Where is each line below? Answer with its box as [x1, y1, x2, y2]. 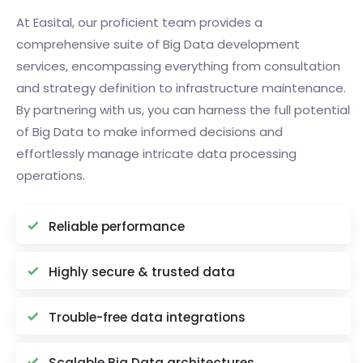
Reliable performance [49, 218, 185, 235]
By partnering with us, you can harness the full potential [16, 101, 350, 118]
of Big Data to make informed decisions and [16, 123, 283, 140]
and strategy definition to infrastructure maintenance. [16, 79, 346, 96]
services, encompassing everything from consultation [16, 58, 340, 75]
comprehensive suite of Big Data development [16, 36, 300, 53]
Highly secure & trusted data [49, 263, 235, 280]
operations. [16, 167, 85, 184]
